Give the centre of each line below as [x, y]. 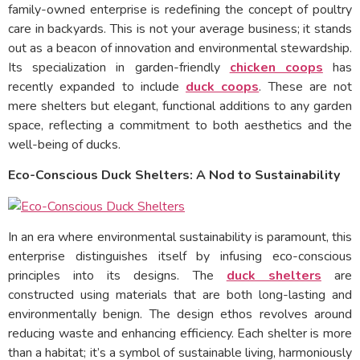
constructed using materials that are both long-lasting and [180, 295]
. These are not [305, 87]
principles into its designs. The [117, 276]
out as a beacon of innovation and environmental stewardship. [180, 48]
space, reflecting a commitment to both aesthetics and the [180, 125]
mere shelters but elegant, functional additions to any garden [180, 106]
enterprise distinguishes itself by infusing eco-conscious [180, 257]
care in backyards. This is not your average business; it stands [180, 29]
